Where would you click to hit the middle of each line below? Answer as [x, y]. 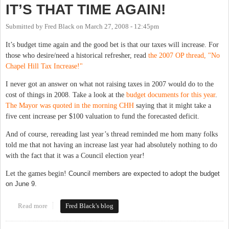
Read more [32, 206]
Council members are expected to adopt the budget [144, 174]
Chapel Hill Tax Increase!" [44, 66]
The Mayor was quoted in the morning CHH [71, 106]
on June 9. [21, 184]
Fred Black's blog [90, 206]
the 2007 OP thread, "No [184, 56]
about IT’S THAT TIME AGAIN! [92, 206]
